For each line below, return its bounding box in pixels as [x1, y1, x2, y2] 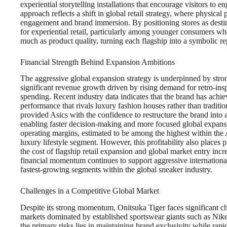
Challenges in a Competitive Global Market [20, 186, 159, 196]
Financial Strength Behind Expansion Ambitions [20, 57, 175, 66]
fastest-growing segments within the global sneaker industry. [20, 165, 212, 174]
